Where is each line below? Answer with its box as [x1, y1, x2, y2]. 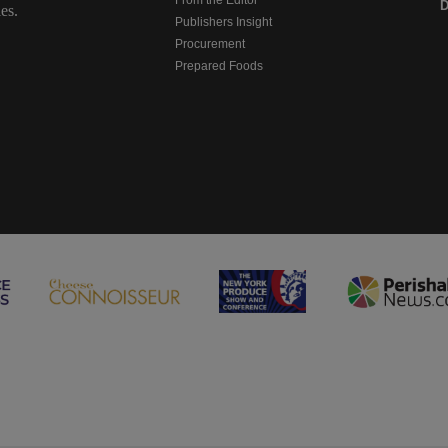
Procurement [174, 36, 245, 51]
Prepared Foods [174, 58, 263, 73]
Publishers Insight [174, 14, 272, 29]
